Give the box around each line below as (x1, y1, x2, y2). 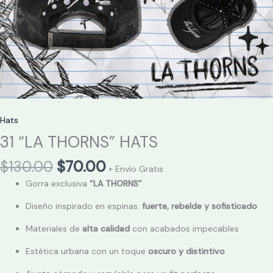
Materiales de (26, 223, 82, 235)
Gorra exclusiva (26, 178, 90, 190)
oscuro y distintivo (148, 246, 225, 257)
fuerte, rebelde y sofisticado (142, 200, 257, 212)
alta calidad (82, 223, 130, 235)
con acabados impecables (130, 223, 239, 235)
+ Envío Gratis (108, 163, 163, 175)
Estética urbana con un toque (26, 246, 148, 257)
